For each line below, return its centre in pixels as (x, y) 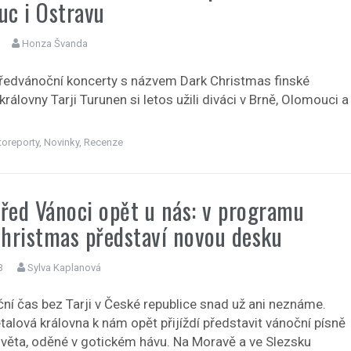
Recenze (104, 142)
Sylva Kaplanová (65, 267)
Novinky (62, 142)
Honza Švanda (55, 44)
